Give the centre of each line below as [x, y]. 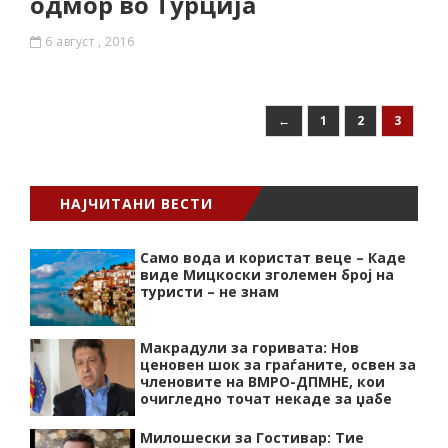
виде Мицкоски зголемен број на [267, 274]
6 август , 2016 [90, 41]
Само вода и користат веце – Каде [273, 257]
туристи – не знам [209, 291]
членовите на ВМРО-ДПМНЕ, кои [262, 381]
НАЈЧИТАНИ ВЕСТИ [136, 203]
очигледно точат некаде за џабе [266, 398]
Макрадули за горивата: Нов [249, 347]
